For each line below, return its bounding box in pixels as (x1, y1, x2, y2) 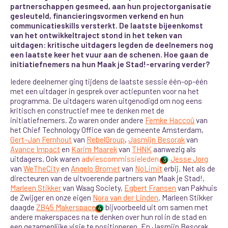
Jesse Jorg (170, 154, 208, 164)
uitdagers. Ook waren (10, 154, 82, 164)
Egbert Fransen (124, 183, 177, 193)
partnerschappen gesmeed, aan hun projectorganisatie (10, 2, 212, 11)
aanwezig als (152, 145, 196, 154)
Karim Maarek (71, 145, 118, 154)
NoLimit (135, 164, 163, 174)
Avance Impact (10, 145, 61, 154)
